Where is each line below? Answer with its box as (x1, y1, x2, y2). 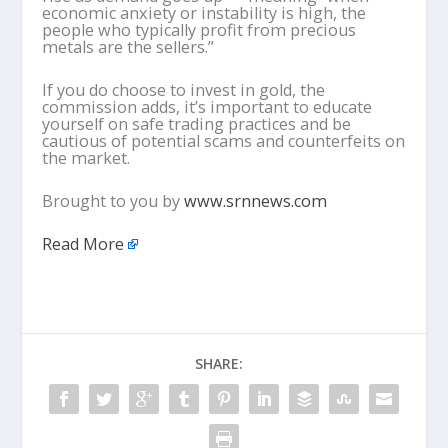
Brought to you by (42, 189, 185, 212)
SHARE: (195, 353, 243, 373)
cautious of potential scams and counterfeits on (42, 129, 406, 152)
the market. (42, 146, 131, 169)
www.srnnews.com (184, 189, 328, 212)
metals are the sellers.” (42, 35, 215, 58)
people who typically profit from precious (42, 18, 357, 41)
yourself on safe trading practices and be (42, 112, 352, 135)
